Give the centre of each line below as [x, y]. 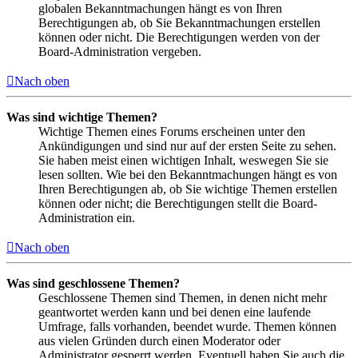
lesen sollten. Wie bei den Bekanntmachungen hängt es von [188, 174]
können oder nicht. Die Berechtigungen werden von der [179, 37]
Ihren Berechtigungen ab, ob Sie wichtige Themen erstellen [188, 189]
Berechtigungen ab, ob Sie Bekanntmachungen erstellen [179, 22]
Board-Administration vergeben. [120, 51]
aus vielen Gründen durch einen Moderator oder [159, 340]
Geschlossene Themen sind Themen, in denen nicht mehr [183, 297]
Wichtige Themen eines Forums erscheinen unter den [172, 131]
